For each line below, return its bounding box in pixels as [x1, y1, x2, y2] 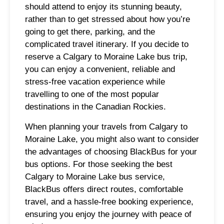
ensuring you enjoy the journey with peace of [25, 209, 191, 219]
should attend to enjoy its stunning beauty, [25, 2, 182, 12]
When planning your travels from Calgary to [25, 121, 187, 131]
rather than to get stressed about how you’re [25, 14, 190, 24]
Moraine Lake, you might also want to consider [25, 134, 199, 144]
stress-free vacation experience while [25, 77, 165, 87]
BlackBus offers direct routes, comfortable [25, 184, 183, 194]
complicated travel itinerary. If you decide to [25, 39, 188, 49]
